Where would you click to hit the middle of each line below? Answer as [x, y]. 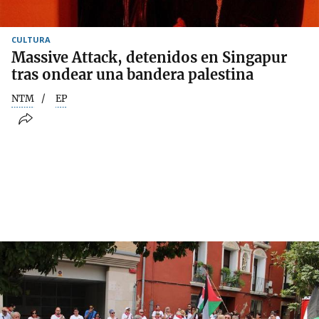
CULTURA [31, 39]
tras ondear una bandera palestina [132, 74]
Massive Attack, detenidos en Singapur [149, 57]
